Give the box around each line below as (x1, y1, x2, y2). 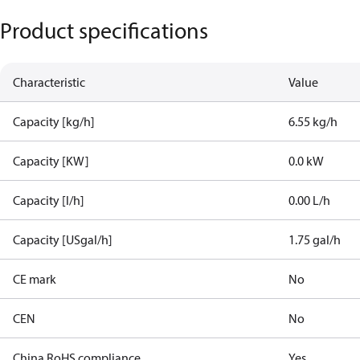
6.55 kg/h (288, 113, 338, 129)
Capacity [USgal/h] (13, 231, 112, 247)
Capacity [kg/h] (13, 113, 95, 129)
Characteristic (13, 74, 85, 90)
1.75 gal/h (288, 231, 342, 247)
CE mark (13, 271, 56, 287)
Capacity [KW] (13, 153, 89, 169)
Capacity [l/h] (13, 192, 84, 208)
